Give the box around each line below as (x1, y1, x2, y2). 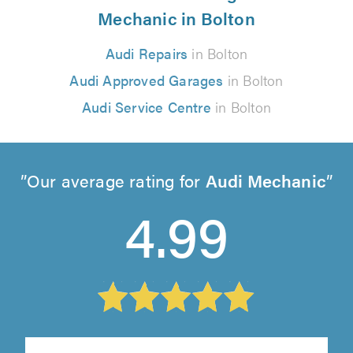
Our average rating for (26, 168, 206, 193)
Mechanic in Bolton (98, 6, 255, 31)
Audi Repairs (105, 43, 188, 64)
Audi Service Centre (82, 97, 211, 117)
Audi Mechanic (205, 168, 327, 193)
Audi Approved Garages (69, 70, 224, 91)
